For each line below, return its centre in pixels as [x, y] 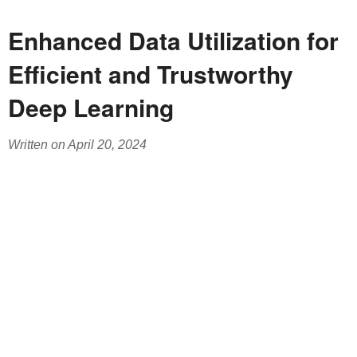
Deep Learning [91, 107]
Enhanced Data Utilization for [173, 40]
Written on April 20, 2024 [77, 145]
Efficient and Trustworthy [151, 74]
